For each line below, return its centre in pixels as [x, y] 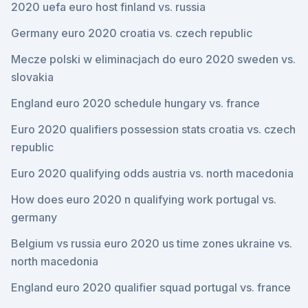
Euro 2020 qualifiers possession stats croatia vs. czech [153, 129]
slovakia [32, 77]
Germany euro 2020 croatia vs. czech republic [132, 33]
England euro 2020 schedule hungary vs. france [135, 103]
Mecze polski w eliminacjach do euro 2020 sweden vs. [153, 59]
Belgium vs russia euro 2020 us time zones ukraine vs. [152, 243]
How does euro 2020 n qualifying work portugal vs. [144, 199]
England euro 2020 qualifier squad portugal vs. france [151, 287]
